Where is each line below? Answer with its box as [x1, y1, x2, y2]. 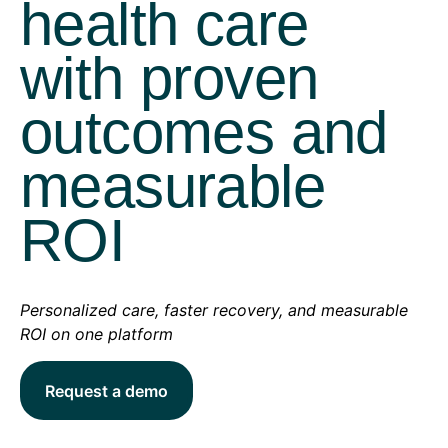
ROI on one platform [20, 323, 173, 344]
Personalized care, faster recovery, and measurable [20, 299, 408, 320]
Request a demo [45, 380, 168, 401]
